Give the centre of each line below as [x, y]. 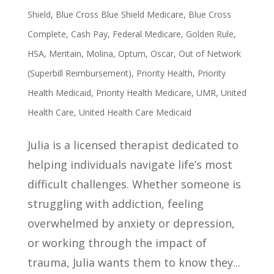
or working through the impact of [117, 243]
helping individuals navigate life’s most [130, 165]
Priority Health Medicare [143, 93]
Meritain [65, 54]
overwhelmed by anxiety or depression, [131, 224]
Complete [46, 34]
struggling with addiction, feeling [115, 204]
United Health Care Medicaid [135, 113]
